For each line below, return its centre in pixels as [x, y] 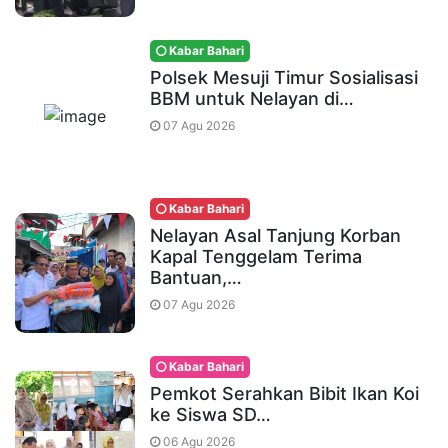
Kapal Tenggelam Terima [256, 256]
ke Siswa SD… [210, 414]
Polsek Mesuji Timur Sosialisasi [284, 77]
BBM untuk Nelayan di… [252, 98]
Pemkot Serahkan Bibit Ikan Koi [284, 393]
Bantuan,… [196, 277]
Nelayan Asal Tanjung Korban [275, 235]
